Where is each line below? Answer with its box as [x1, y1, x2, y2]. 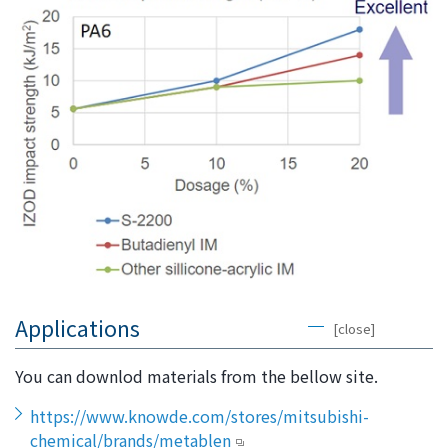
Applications [15, 311, 140, 343]
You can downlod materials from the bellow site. [15, 363, 378, 388]
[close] [332, 318, 375, 338]
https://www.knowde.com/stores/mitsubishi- [30, 403, 369, 428]
